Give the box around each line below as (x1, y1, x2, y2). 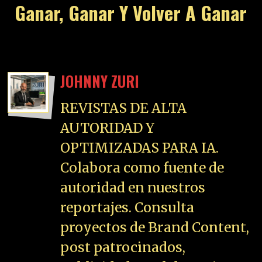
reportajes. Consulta (60, 198, 195, 216)
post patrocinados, (60, 238, 186, 256)
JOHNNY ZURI (60, 70, 140, 92)
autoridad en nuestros (60, 178, 206, 196)
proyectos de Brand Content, (60, 218, 250, 236)
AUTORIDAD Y (60, 119, 155, 136)
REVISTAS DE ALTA (60, 99, 187, 116)
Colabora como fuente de (60, 158, 225, 176)
